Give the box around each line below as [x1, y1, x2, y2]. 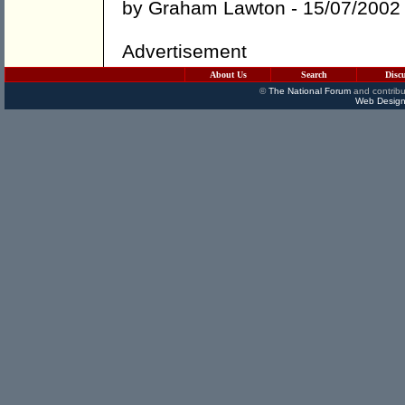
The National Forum [268, 86, 351, 96]
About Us [209, 70, 247, 80]
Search [300, 70, 327, 80]
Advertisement [122, 41, 247, 62]
